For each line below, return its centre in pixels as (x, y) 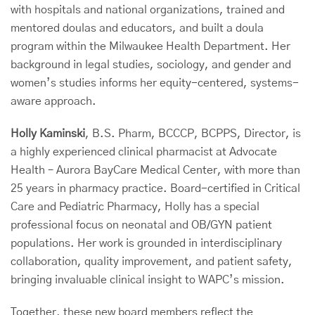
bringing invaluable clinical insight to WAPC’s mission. (148, 280)
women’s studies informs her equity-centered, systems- (155, 83)
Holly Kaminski (48, 134)
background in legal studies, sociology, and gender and (151, 65)
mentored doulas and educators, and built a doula (137, 28)
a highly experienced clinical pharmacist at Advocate (144, 152)
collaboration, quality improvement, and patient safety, (152, 262)
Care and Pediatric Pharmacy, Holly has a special (135, 207)
